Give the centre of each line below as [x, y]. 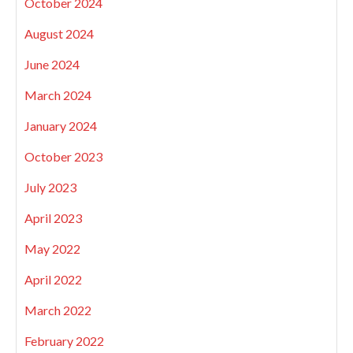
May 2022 [52, 248]
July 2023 [50, 187]
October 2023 [63, 156]
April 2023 [53, 217]
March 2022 [58, 310]
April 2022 [53, 279]
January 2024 [61, 125]
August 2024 [59, 33]
